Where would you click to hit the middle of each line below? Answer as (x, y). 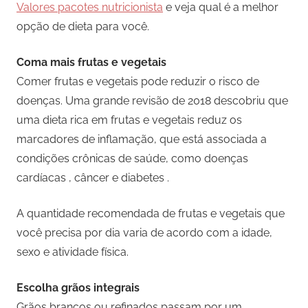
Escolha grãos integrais (78, 287)
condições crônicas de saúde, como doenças (132, 158)
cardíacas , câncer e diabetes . (93, 177)
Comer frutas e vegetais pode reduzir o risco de (138, 81)
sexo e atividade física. (73, 252)
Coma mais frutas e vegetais (93, 62)
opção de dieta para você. (83, 26)
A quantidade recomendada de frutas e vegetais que (151, 213)
